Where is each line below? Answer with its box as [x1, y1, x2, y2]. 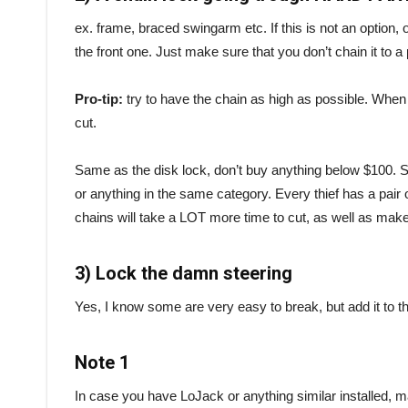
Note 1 [75, 351, 129, 373]
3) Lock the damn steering [75, 261, 292, 284]
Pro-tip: [75, 90, 123, 107]
